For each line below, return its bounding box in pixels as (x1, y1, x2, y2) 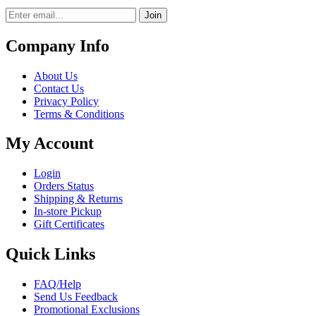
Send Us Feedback (34, 291, 118, 303)
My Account (6, 134, 94, 153)
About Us (34, 69, 78, 82)
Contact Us (34, 82, 84, 95)
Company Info (6, 36, 109, 55)
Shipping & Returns (34, 193, 123, 205)
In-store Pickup (34, 205, 102, 218)
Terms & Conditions (34, 107, 124, 120)
